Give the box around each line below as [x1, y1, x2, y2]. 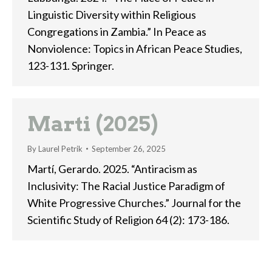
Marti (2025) [27, 111, 158, 136]
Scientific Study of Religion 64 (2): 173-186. [27, 213, 229, 226]
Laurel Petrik [38, 144, 83, 154]
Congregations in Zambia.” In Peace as [27, 25, 206, 38]
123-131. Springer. [27, 59, 114, 72]
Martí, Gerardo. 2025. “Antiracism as [27, 162, 197, 175]
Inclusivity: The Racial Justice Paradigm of [27, 179, 225, 192]
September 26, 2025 [92, 144, 166, 154]
